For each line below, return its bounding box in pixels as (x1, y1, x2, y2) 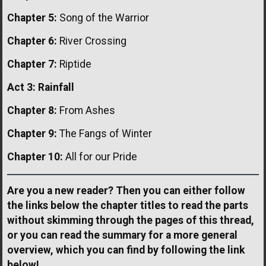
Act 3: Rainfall (7, 81, 74, 93)
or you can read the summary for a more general (7, 229, 237, 241)
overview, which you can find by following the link (7, 243, 245, 256)
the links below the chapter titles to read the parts (7, 199, 248, 211)
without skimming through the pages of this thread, (7, 214, 254, 226)
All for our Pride (63, 150, 137, 163)
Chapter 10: (7, 150, 63, 163)
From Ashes (57, 104, 115, 116)
